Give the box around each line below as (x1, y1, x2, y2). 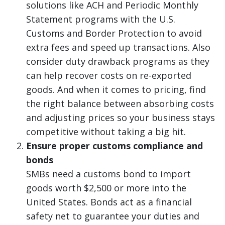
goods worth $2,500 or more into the (26, 182, 186, 194)
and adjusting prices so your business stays (26, 111, 215, 124)
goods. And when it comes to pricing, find (26, 83, 206, 96)
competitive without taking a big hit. (26, 126, 186, 138)
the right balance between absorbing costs (26, 97, 214, 110)
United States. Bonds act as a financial (26, 196, 192, 208)
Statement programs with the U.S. (26, 13, 175, 26)
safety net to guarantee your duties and (26, 210, 199, 222)
